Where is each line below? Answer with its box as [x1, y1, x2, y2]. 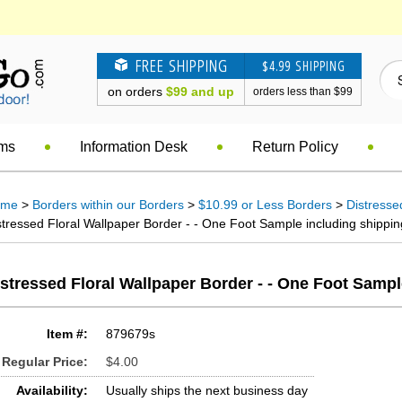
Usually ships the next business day [106, 383, 308, 398]
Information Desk [80, 139, 188, 154]
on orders [108, 84, 166, 99]
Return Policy [252, 139, 338, 154]
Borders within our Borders [32, 197, 184, 212]
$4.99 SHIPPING [261, 57, 345, 74]
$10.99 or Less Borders [198, 197, 332, 212]
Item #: [47, 327, 88, 341]
